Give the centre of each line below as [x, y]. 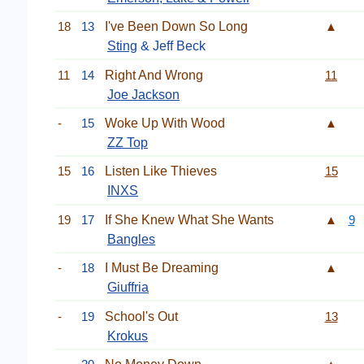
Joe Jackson [143, 94]
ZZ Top [128, 143]
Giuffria [128, 288]
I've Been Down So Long [176, 27]
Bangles [131, 239]
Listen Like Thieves [161, 171]
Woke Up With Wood [165, 123]
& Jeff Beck [171, 46]
